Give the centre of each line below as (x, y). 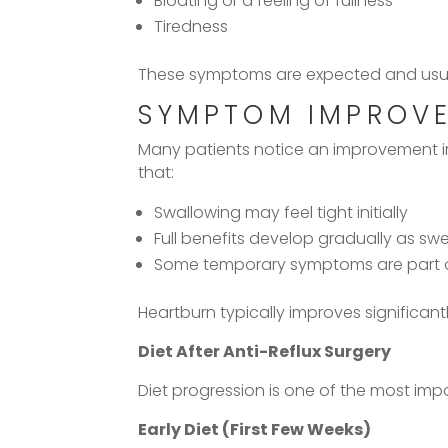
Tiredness (191, 26)
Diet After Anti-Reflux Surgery (265, 351)
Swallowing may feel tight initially (281, 212)
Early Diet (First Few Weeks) (255, 429)
